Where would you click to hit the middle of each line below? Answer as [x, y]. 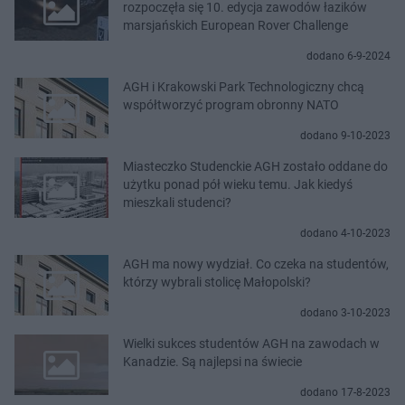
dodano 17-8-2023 [345, 392]
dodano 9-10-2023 [345, 135]
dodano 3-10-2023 [345, 312]
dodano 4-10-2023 [345, 233]
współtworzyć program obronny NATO [231, 104]
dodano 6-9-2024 [348, 56]
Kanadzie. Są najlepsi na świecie [212, 361]
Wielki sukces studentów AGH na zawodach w [251, 343]
